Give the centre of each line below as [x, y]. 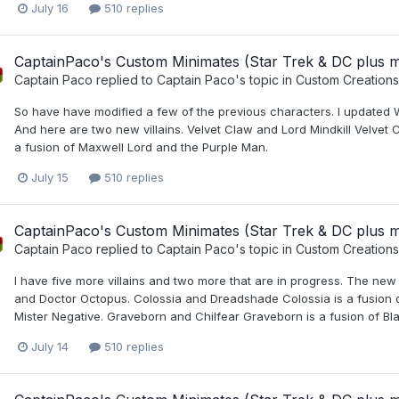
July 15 [50, 177]
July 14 [50, 347]
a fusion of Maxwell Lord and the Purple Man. [141, 147]
